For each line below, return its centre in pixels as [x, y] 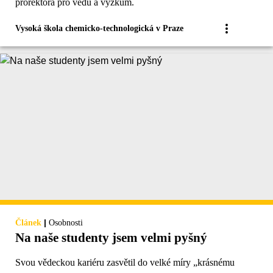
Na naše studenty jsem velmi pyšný [111, 238]
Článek [28, 223]
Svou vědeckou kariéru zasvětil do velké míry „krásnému [125, 263]
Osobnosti [66, 223]
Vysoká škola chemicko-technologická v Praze [99, 29]
